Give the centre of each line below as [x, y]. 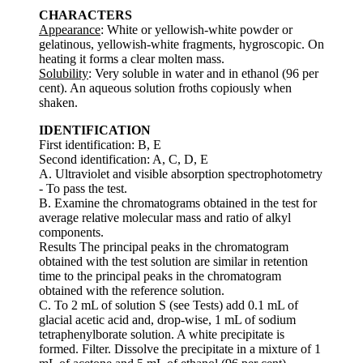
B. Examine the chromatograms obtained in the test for [178, 203]
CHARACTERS [85, 15]
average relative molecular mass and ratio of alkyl [165, 217]
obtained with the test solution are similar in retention [173, 261]
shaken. [58, 102]
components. [71, 232]
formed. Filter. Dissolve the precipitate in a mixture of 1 [180, 348]
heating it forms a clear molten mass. [132, 58]
